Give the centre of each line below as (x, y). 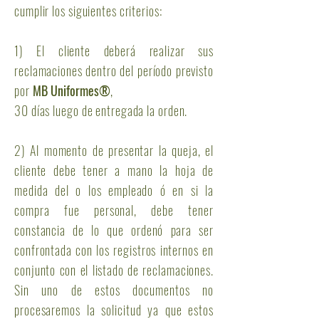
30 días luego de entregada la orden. (101, 110)
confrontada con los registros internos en (114, 250)
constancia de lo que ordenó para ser (114, 230)
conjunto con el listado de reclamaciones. (114, 270)
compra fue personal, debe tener (114, 210)
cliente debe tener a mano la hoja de (114, 170)
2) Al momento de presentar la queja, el (114, 150)
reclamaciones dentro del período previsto (114, 70)
